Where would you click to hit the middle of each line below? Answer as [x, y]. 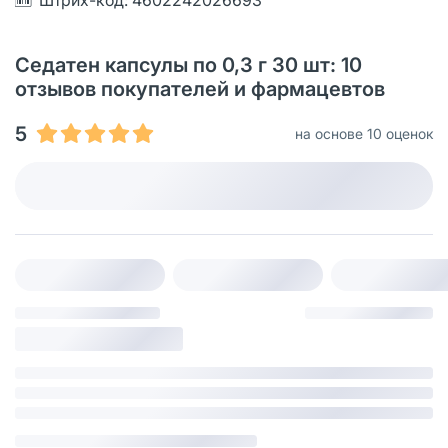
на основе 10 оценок [364, 133]
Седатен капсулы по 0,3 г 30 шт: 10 [188, 64]
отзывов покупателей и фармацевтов [200, 88]
